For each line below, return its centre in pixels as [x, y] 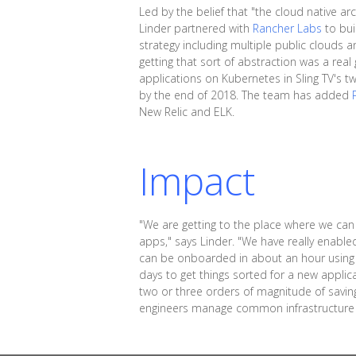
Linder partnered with [196, 29]
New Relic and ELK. [187, 112]
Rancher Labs [288, 29]
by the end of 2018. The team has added [246, 95]
